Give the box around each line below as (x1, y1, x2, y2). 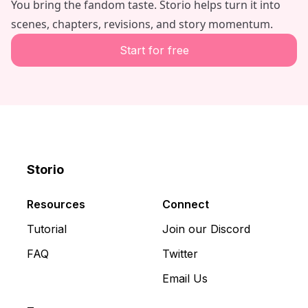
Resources (27, 197, 85, 211)
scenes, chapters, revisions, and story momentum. (11, 16, 273, 32)
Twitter (162, 247, 198, 261)
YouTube (65, 179, 109, 195)
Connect (162, 197, 209, 211)
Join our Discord (162, 222, 250, 236)
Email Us (162, 272, 208, 285)
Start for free (119, 43, 189, 57)
